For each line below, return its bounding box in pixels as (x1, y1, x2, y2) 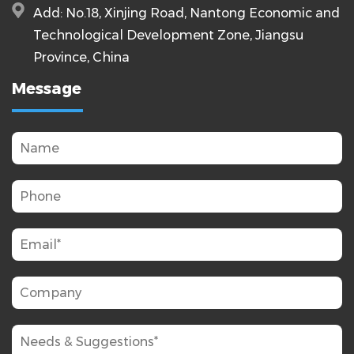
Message (12, 78, 81, 98)
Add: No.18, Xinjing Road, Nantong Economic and (33, 5, 340, 21)
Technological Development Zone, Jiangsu (33, 27, 303, 43)
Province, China (33, 49, 130, 65)
